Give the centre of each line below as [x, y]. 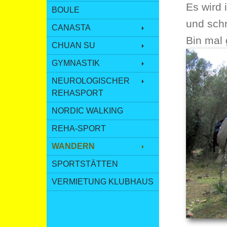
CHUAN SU [73, 45]
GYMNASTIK [76, 63]
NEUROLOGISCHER [91, 81]
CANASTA [71, 28]
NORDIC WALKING [87, 111]
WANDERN [73, 146]
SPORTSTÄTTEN [85, 164]
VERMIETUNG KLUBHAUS [103, 182]
